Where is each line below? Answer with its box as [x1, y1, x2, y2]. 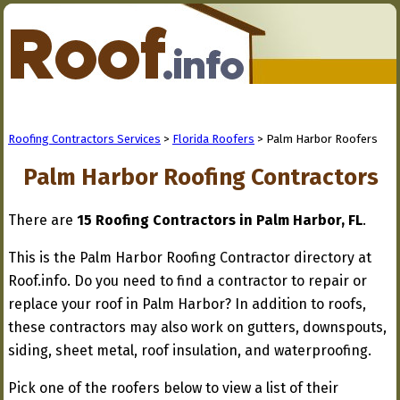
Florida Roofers [172, 132, 254, 146]
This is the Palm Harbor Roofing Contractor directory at [8, 249, 371, 266]
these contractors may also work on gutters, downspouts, [8, 319, 387, 336]
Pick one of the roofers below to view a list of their [8, 379, 338, 396]
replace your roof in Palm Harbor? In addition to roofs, [8, 296, 366, 312]
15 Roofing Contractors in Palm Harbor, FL [77, 212, 362, 229]
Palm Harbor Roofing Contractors [22, 163, 379, 191]
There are [8, 212, 77, 229]
